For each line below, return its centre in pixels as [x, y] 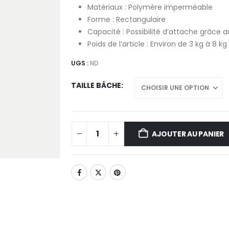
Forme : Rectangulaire [127, 19]
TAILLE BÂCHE [96, 85]
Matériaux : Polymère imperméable [150, 7]
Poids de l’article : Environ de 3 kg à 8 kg [157, 44]
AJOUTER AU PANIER [188, 134]
